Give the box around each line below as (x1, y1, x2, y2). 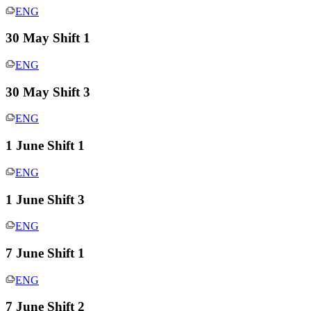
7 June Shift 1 (6, 246, 85, 260)
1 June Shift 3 (6, 192, 85, 207)
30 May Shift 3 (6, 84, 90, 99)
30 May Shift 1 (6, 31, 90, 46)
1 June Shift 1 (6, 138, 85, 153)
